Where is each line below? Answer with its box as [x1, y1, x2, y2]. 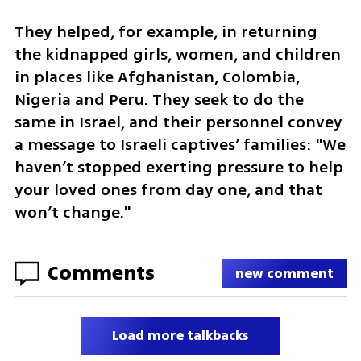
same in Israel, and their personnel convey [14, 110, 342, 134]
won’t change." [14, 200, 131, 224]
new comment [235, 263, 334, 284]
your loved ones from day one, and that [14, 177, 322, 201]
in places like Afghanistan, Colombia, [14, 64, 300, 89]
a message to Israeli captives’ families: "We [14, 132, 346, 156]
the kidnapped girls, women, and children [14, 42, 341, 66]
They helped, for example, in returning [14, 19, 317, 44]
